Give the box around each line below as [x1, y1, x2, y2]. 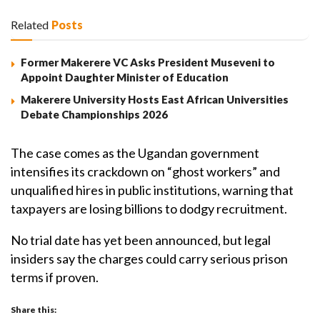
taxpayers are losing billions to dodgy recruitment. [11, 200, 287, 216]
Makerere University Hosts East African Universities [21, 92, 289, 106]
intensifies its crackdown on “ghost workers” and [11, 163, 280, 179]
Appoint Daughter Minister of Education [21, 70, 229, 84]
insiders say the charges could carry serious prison [11, 250, 288, 266]
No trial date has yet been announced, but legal [11, 231, 271, 248]
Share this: [11, 304, 56, 315]
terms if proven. [11, 269, 99, 285]
